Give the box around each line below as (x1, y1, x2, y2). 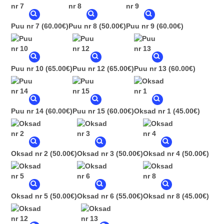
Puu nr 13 (134, 64, 166, 73)
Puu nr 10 (11, 64, 43, 73)
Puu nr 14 (11, 107, 43, 115)
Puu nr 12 (72, 64, 105, 73)
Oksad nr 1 (134, 107, 171, 115)
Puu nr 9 (126, 22, 154, 30)
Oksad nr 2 (11, 149, 48, 158)
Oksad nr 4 (143, 149, 180, 158)
